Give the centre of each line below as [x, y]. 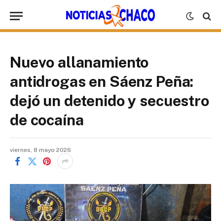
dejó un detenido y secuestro [110, 101]
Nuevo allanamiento [79, 62]
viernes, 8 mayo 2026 [40, 150]
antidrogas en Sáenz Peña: [102, 81]
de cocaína [47, 120]
